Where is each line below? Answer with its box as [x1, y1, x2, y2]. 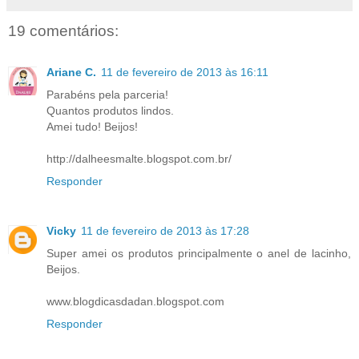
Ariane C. [46, 66, 96, 79]
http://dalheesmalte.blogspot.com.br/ [46, 152, 232, 166]
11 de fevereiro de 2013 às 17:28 [81, 224, 249, 238]
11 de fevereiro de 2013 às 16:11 [101, 66, 268, 79]
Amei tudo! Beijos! [46, 120, 138, 134]
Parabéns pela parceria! [46, 88, 168, 102]
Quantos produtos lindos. [46, 104, 174, 118]
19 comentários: [8, 22, 119, 40]
